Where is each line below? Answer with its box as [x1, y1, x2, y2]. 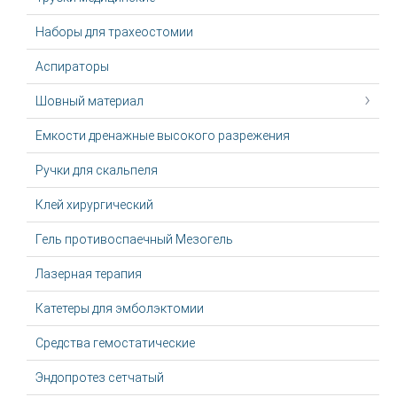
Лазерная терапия [35, 267, 142, 281]
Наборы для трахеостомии [35, 25, 193, 39]
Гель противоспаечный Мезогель [35, 232, 233, 246]
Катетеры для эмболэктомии [35, 301, 204, 315]
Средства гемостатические [35, 336, 195, 350]
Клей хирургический [35, 198, 153, 212]
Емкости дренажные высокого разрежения [35, 128, 290, 143]
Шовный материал [35, 94, 144, 108]
